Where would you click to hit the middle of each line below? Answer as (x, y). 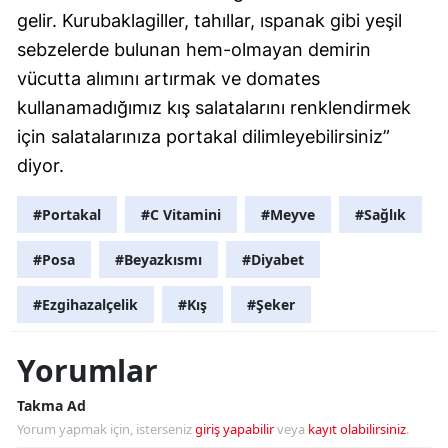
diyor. (40, 165)
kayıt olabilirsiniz (357, 428)
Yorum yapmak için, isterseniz (106, 428)
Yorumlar (87, 370)
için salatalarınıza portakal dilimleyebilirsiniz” (203, 136)
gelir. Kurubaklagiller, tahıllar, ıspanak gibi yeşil (209, 20)
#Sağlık (380, 214)
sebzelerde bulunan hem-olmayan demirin (194, 49)
